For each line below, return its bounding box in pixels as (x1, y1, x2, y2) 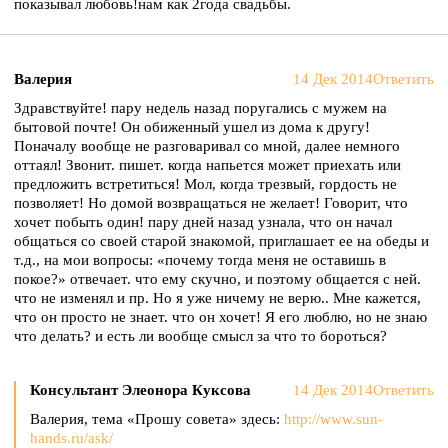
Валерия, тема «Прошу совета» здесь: (30, 411, 284, 427)
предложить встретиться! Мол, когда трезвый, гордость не (14, 176, 397, 192)
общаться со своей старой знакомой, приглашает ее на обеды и (14, 233, 429, 249)
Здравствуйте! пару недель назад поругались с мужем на (14, 100, 387, 116)
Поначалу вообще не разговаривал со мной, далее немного (14, 138, 400, 154)
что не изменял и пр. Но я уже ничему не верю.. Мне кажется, (14, 290, 421, 306)
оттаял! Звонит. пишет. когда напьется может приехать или (14, 157, 401, 173)
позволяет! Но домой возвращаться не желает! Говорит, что (14, 195, 408, 211)
